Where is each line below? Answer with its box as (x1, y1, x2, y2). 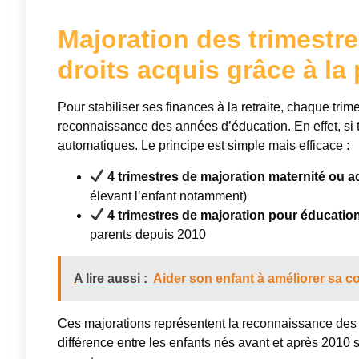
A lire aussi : (74, 271, 147, 285)
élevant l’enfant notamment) (90, 188, 247, 203)
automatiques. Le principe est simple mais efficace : (58, 139, 349, 153)
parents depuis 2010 (90, 227, 206, 241)
